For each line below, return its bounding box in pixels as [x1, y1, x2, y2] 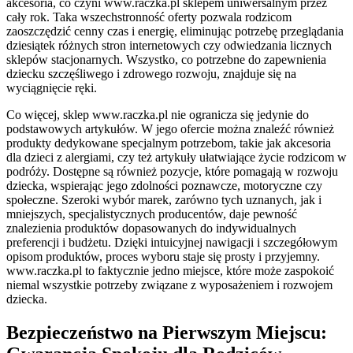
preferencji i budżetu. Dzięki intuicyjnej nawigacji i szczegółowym [6, 236, 337, 250]
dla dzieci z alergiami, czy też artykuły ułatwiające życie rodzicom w [6, 150, 347, 165]
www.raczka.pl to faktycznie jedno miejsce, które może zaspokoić [6, 264, 334, 278]
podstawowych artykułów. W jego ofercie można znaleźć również [6, 122, 334, 136]
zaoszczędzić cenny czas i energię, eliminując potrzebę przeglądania [6, 24, 344, 39]
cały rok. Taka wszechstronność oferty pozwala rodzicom [6, 10, 292, 24]
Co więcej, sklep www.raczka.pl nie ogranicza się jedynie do [6, 108, 309, 122]
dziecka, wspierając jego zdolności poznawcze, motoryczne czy [6, 179, 322, 193]
